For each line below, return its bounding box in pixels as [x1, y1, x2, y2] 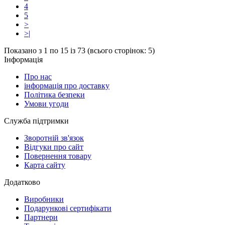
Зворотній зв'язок [24, 133, 84, 142]
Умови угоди [24, 99, 69, 108]
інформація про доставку [24, 81, 109, 90]
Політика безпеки [24, 90, 85, 99]
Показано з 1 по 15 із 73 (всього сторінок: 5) [4, 46, 155, 55]
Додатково [4, 177, 40, 186]
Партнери [24, 212, 58, 221]
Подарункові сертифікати [24, 203, 111, 212]
